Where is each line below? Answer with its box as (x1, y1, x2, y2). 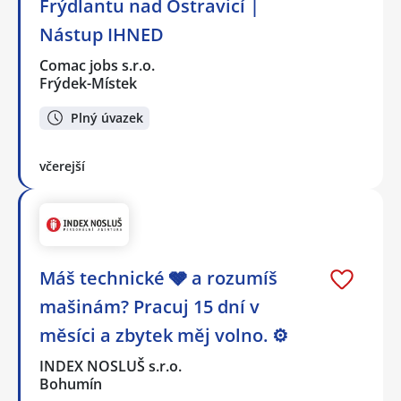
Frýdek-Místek (39, 73, 137, 93)
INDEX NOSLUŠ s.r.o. (39, 355, 183, 376)
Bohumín (39, 373, 102, 394)
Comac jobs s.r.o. (39, 55, 157, 75)
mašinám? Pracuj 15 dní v (39, 294, 260, 319)
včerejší (39, 158, 85, 175)
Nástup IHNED (39, 21, 164, 47)
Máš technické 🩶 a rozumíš (39, 265, 277, 290)
